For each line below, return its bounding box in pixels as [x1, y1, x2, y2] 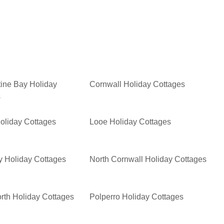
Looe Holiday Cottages [89, 117, 171, 126]
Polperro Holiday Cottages [89, 192, 184, 201]
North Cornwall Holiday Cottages [89, 155, 207, 164]
